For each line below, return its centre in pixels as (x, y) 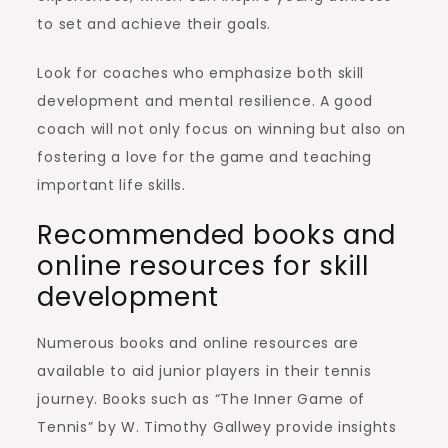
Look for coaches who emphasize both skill (201, 72)
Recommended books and (217, 234)
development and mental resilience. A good (205, 100)
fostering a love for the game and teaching (204, 156)
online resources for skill (203, 265)
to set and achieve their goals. (154, 23)
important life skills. (111, 184)
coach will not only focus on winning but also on (222, 128)
